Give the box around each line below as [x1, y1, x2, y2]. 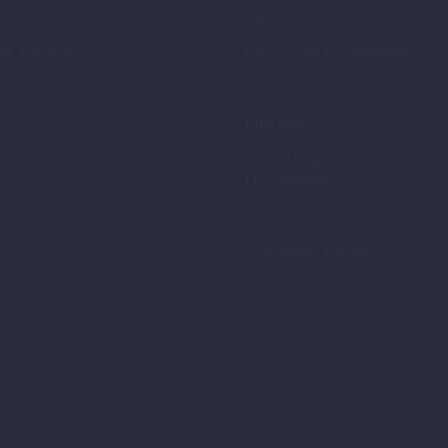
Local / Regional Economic [245, 151, 418, 169]
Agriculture [245, 7, 317, 25]
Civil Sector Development [245, 43, 409, 61]
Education [245, 115, 309, 133]
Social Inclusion [245, 207, 346, 225]
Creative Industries [245, 79, 363, 97]
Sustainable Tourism [245, 243, 373, 261]
